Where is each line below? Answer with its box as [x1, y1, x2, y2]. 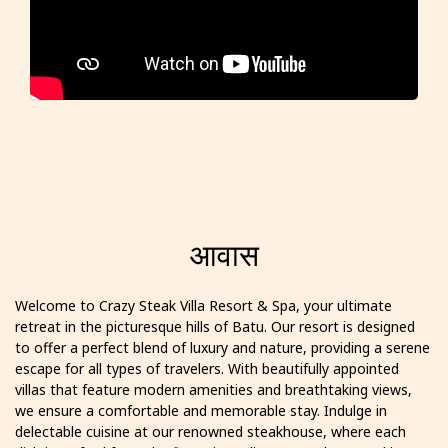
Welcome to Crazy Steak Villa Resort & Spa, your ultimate [15, 296, 392, 316]
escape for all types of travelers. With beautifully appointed [15, 359, 399, 379]
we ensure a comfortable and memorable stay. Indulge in [15, 401, 387, 421]
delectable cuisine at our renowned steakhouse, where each [15, 422, 406, 442]
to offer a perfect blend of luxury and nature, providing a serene [15, 338, 430, 358]
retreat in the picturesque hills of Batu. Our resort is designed [15, 317, 415, 337]
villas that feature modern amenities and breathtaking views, [15, 380, 412, 400]
